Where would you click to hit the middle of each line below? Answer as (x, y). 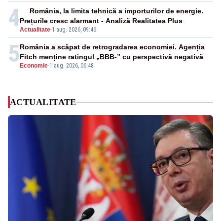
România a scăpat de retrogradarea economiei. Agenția (112, 47)
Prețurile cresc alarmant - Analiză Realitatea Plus (101, 21)
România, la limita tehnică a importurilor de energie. (117, 11)
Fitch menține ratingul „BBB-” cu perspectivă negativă (111, 57)
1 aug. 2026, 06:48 (72, 66)
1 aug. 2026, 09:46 (74, 30)
